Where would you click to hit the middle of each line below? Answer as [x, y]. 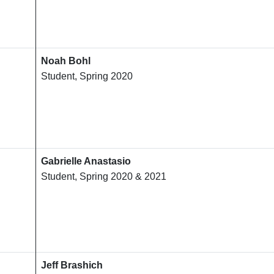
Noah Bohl [66, 61]
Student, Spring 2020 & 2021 [104, 177]
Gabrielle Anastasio [86, 161]
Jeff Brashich [72, 265]
